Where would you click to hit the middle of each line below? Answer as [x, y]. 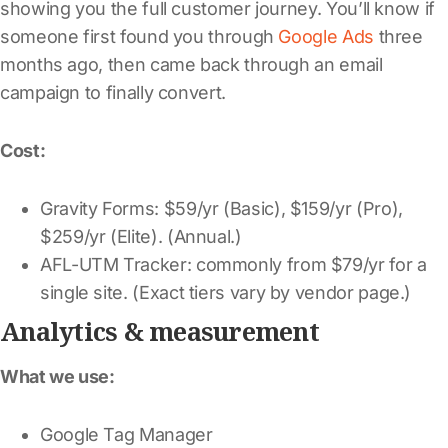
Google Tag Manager [126, 434]
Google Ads [326, 36]
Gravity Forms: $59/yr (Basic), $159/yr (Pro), [221, 208]
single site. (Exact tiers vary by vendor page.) [226, 292]
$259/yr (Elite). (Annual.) [141, 236]
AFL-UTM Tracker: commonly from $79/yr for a [233, 264]
